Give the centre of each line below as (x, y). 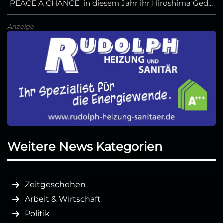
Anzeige (21, 26)
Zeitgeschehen (55, 185)
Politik (37, 214)
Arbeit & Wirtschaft (63, 199)
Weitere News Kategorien (85, 147)
